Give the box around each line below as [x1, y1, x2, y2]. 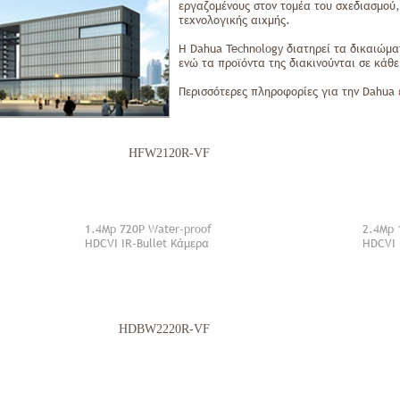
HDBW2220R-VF [119, 322, 210, 336]
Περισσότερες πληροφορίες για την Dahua [179, 83, 398, 99]
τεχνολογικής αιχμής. [179, 12, 294, 28]
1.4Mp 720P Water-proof [85, 221, 212, 237]
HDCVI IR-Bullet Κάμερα [85, 235, 209, 251]
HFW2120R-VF [129, 146, 210, 160]
